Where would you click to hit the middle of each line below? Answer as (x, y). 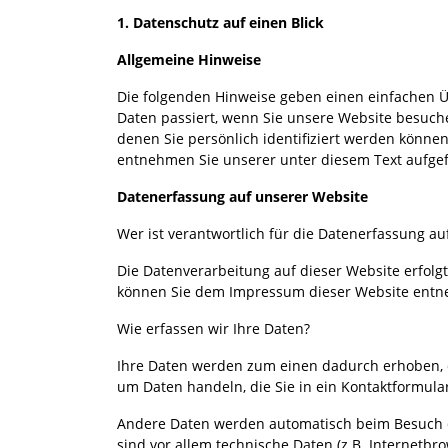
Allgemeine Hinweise (189, 59)
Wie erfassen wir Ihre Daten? (213, 328)
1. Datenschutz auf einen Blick (220, 22)
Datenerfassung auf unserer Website (242, 196)
